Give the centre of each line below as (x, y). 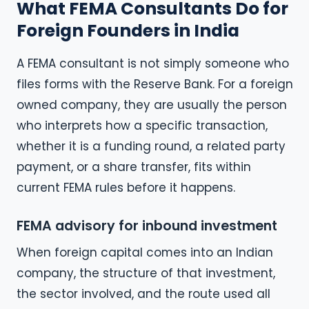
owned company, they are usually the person (152, 105)
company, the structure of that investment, (146, 273)
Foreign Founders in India (128, 31)
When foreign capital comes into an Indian (145, 253)
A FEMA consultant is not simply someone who (153, 64)
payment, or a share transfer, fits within (134, 167)
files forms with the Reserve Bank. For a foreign (155, 84)
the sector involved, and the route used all (143, 294)
